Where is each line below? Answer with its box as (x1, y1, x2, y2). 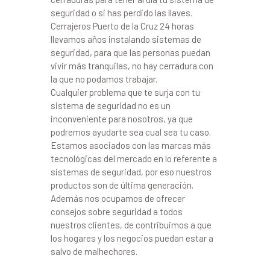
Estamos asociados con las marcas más (51, 140, 211, 151)
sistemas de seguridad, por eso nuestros (51, 166, 212, 178)
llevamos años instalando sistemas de (51, 34, 201, 45)
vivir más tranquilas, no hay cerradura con (51, 60, 213, 72)
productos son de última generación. (51, 180, 193, 191)
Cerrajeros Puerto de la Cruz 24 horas (51, 20, 194, 32)
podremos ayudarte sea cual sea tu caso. (51, 127, 211, 138)
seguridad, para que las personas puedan (51, 47, 210, 58)
